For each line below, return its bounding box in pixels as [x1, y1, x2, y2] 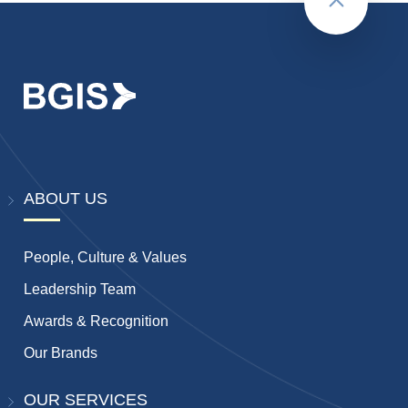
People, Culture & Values [24, 249, 188, 265]
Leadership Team [24, 280, 137, 297]
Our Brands [24, 344, 98, 361]
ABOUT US [24, 189, 108, 208]
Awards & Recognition [24, 312, 169, 329]
